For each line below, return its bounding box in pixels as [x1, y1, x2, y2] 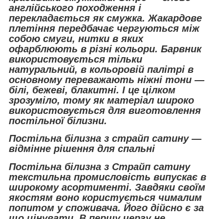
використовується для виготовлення [9, 105, 201, 116]
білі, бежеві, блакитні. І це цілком [9, 84, 175, 95]
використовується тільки [9, 53, 142, 65]
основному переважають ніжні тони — [9, 74, 204, 85]
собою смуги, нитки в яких [9, 33, 143, 44]
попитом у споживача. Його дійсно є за [9, 202, 204, 214]
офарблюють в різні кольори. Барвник [9, 43, 201, 54]
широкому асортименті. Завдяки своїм [9, 182, 205, 193]
